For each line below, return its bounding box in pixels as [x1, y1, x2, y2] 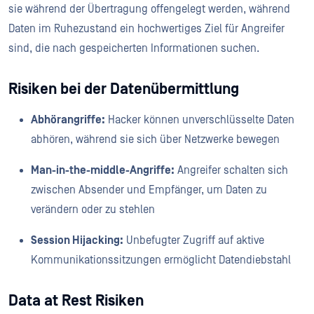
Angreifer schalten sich [175, 163, 288, 177]
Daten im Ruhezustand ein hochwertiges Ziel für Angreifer [8, 22, 285, 35]
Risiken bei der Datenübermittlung [8, 80, 243, 98]
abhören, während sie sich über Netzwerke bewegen [31, 132, 282, 146]
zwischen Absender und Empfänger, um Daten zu [31, 183, 267, 196]
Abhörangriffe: [31, 113, 105, 126]
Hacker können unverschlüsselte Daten [105, 113, 294, 126]
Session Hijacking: [31, 233, 123, 247]
